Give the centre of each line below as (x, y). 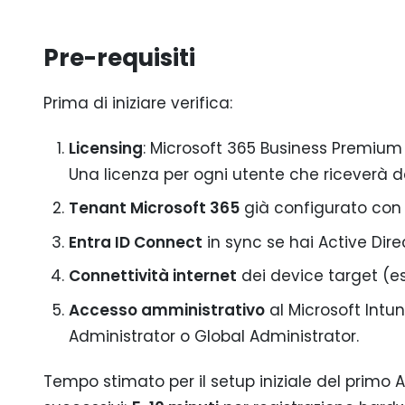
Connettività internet (152, 276)
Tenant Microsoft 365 (154, 208)
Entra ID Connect (135, 242)
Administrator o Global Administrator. (213, 336)
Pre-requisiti (119, 58)
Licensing (105, 148)
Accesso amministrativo (166, 310)
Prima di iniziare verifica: (138, 103)
